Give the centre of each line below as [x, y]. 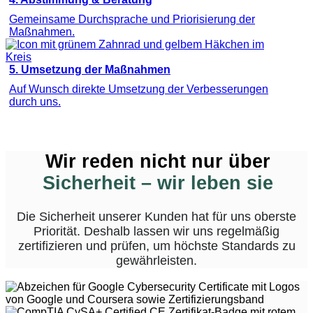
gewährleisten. [156, 261]
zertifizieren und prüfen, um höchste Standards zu [156, 246]
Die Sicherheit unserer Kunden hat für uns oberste [156, 217]
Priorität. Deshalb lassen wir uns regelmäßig [156, 232]
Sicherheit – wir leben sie [158, 183]
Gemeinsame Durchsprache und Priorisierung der [132, 20]
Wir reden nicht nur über [158, 161]
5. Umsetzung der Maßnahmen [90, 70]
